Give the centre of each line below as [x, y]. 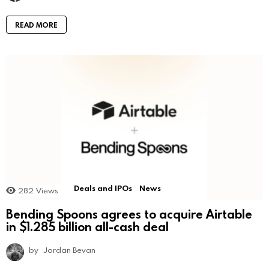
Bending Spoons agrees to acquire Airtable [129, 214]
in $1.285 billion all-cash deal [87, 227]
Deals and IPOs [103, 188]
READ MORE [36, 24]
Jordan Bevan [70, 250]
